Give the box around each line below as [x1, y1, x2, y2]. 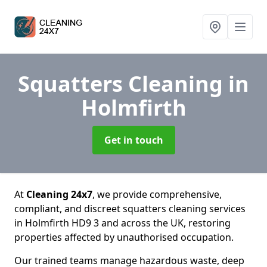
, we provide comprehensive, [92, 188, 222, 201]
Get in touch [104, 133, 163, 147]
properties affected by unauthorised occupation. [14, 231, 234, 244]
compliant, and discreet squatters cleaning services [14, 202, 246, 215]
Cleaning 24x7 [26, 188, 92, 201]
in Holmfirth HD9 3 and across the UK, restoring [14, 216, 231, 229]
